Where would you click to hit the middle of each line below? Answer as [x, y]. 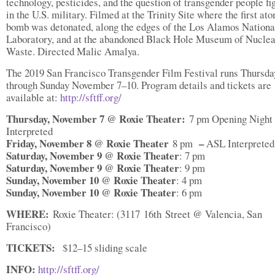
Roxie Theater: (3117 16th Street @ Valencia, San [156, 214]
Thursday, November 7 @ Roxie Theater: [98, 119]
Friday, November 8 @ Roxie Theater [87, 143]
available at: [33, 97]
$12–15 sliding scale [107, 248]
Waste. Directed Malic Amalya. [73, 51]
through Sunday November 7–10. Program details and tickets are [139, 85]
